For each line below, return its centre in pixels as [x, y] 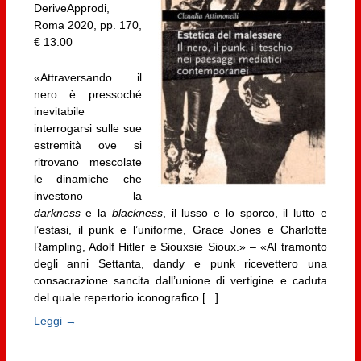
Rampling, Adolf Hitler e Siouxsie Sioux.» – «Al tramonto [180, 246]
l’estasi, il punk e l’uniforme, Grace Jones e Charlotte [180, 229]
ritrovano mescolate [88, 162]
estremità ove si [88, 145]
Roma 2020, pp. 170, [88, 25]
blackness [137, 212]
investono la [88, 195]
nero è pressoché [88, 94]
